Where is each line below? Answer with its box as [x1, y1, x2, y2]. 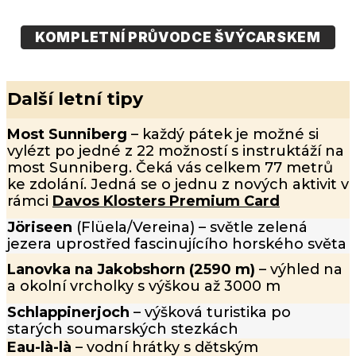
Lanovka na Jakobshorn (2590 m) [7, 261, 255, 279]
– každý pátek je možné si [131, 126, 319, 144]
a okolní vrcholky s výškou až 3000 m [7, 277, 281, 296]
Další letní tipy [7, 88, 143, 110]
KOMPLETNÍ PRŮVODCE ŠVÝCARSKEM [35, 29, 321, 45]
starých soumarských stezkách [7, 319, 238, 338]
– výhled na [255, 261, 342, 279]
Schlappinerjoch [7, 303, 130, 321]
